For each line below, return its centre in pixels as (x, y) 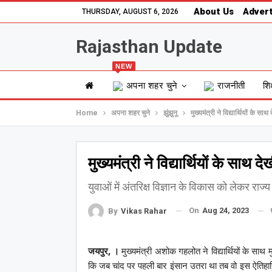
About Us (213, 12)
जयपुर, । (103, 251)
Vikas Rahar (144, 211)
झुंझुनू (170, 113)
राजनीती (231, 86)
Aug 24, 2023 (225, 210)
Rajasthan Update (149, 46)
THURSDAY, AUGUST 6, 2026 (130, 12)
